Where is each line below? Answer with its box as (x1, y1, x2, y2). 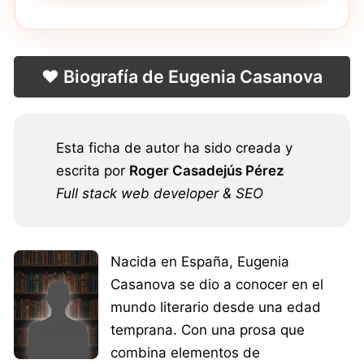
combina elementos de (110, 344, 260, 361)
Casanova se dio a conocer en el (110, 275, 323, 292)
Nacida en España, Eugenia (110, 253, 289, 270)
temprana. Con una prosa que (110, 321, 305, 338)
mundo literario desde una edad (110, 298, 321, 315)
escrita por (56, 162, 129, 179)
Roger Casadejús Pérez (129, 162, 284, 179)
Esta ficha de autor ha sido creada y (56, 139, 292, 156)
